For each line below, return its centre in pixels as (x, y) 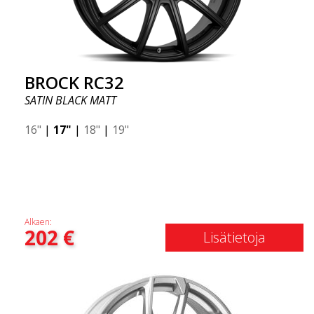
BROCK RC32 (74, 82)
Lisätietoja (234, 237)
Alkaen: (38, 222)
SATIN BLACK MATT (70, 100)
